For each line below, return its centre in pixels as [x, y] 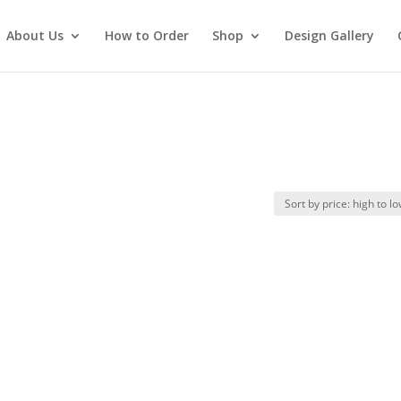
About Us [34, 35]
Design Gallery [329, 35]
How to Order [146, 35]
